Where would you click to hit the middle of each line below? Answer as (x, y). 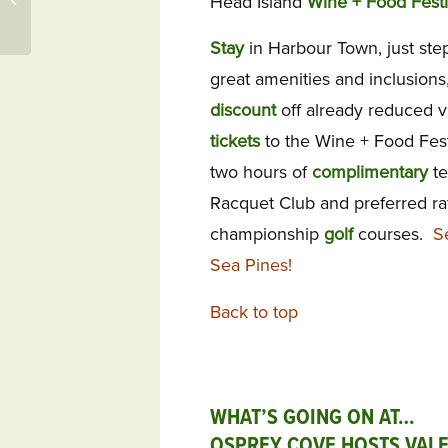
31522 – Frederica (87, 20)
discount (243, 110)
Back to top (254, 311)
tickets (235, 141)
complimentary (370, 172)
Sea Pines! (251, 265)
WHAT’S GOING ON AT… (312, 419)
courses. (393, 234)
